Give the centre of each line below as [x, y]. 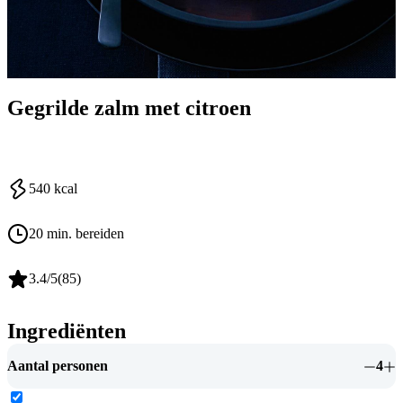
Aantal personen [58, 366]
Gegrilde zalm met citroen [129, 107]
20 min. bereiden [76, 234]
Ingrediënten [67, 331]
